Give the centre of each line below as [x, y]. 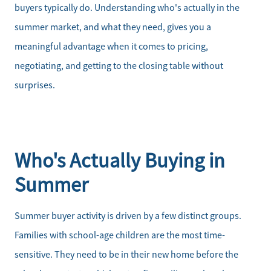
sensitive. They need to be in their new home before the [126, 254]
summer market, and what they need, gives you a [113, 27]
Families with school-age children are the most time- [120, 235]
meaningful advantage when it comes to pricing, [111, 46]
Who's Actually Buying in [120, 160]
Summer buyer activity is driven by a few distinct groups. [128, 216]
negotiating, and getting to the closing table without [119, 66]
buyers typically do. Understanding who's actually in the [127, 8]
